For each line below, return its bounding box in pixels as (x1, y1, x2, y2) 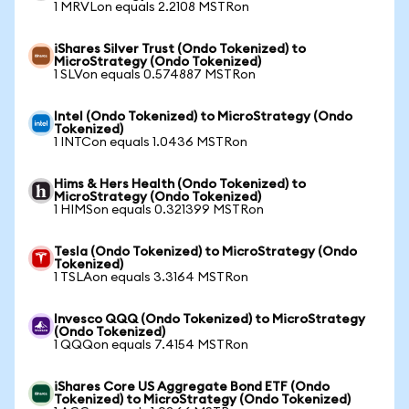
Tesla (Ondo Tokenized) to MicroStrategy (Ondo (54, 246, 357, 258)
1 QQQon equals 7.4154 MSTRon (54, 339, 248, 351)
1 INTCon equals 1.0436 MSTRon (54, 136, 247, 149)
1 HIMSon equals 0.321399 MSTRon (54, 204, 264, 216)
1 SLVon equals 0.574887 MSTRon (54, 68, 256, 81)
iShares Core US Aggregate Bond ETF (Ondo (54, 381, 330, 393)
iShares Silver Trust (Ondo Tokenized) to (54, 43, 306, 56)
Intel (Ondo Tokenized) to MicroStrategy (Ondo (54, 110, 352, 123)
